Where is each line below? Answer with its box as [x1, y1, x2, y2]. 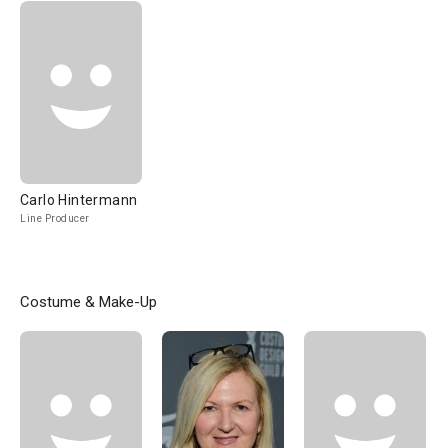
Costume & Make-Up [20, 293, 157, 311]
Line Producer [20, 213, 90, 224]
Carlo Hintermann [20, 192, 138, 208]
